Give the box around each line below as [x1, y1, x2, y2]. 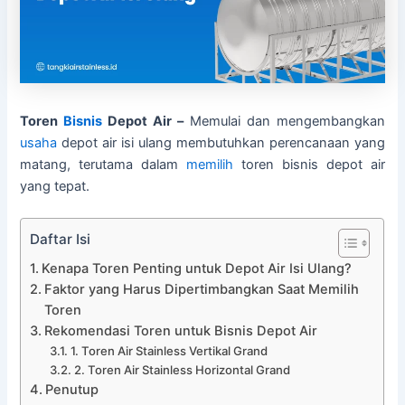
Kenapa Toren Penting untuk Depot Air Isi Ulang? [42, 259, 353, 277]
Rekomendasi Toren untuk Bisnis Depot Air [44, 322, 318, 339]
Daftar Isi [30, 231, 91, 248]
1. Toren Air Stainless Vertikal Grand [70, 343, 268, 358]
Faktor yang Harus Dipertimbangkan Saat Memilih [44, 280, 360, 297]
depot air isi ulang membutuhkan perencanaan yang [57, 134, 385, 151]
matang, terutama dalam [20, 155, 187, 173]
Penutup [45, 381, 99, 398]
